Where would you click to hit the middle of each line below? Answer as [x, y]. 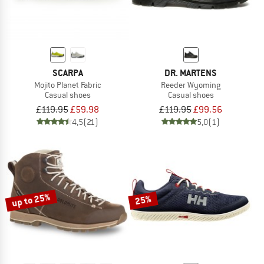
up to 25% [31, 200]
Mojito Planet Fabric [67, 85]
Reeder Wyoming [191, 85]
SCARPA [67, 72]
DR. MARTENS [191, 72]
